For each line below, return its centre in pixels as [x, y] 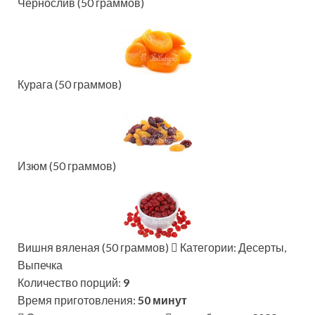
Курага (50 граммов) [70, 84]
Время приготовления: [78, 300]
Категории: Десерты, [232, 247]
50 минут [162, 300]
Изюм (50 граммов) [67, 166]
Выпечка [40, 265]
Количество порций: [70, 283]
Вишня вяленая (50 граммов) [94, 247]
